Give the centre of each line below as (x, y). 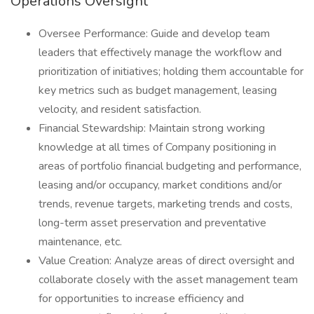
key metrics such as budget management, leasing (158, 90)
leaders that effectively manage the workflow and (160, 53)
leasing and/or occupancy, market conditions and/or (160, 185)
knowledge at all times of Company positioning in (157, 147)
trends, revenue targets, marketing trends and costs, (165, 204)
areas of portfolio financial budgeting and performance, (170, 166)
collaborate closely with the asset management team (168, 280)
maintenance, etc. (80, 242)
